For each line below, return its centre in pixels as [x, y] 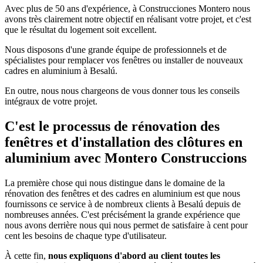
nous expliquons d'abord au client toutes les [134, 256]
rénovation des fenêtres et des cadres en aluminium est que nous [122, 194]
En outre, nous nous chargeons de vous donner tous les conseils [122, 91]
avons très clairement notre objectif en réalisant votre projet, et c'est [128, 19]
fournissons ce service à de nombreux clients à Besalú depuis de [123, 204]
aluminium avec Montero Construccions [126, 158]
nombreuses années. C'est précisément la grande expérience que [122, 215]
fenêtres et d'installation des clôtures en [124, 142]
